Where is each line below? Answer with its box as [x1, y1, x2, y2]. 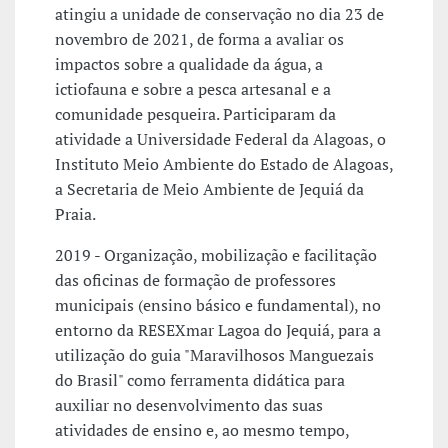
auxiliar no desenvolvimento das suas [55, 394, 323, 417]
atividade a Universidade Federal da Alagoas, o [55, 128, 386, 151]
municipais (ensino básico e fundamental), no [55, 294, 381, 317]
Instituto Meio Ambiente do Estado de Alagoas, [55, 153, 393, 176]
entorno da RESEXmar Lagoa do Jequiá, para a [55, 319, 381, 342]
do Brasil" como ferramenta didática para [55, 369, 345, 392]
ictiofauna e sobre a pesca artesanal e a [55, 78, 331, 101]
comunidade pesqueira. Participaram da [55, 103, 336, 126]
